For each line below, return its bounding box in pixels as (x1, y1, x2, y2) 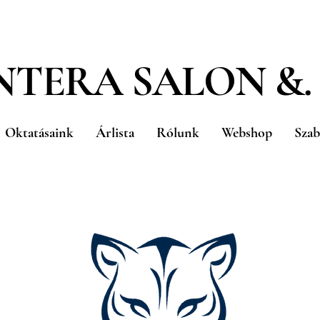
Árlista (95, 124, 134, 141)
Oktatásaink (4, 124, 74, 141)
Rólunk (156, 124, 199, 141)
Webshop (221, 124, 272, 141)
